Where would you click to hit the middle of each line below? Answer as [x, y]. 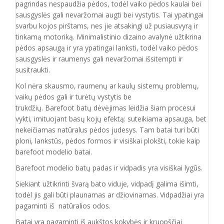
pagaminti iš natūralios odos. [63, 206]
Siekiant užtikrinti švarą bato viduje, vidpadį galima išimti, [107, 184]
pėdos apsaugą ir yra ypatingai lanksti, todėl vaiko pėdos [107, 48]
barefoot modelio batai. [54, 152]
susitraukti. [34, 70]
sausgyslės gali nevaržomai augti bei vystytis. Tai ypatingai [109, 15]
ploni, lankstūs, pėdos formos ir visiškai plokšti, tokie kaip [108, 141]
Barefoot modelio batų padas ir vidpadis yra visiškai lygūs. [109, 168]
